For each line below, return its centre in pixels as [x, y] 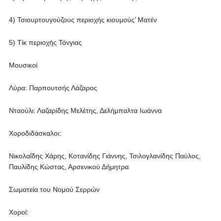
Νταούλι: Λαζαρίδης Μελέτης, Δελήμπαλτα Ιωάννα [85, 110]
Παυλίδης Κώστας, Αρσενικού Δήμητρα [69, 167]
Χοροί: [18, 212]
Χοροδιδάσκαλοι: [35, 133]
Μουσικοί [23, 65]
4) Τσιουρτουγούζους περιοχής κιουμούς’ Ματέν [83, 20]
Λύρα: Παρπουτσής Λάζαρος [53, 88]
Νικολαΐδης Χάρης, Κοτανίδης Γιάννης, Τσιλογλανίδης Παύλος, [105, 156]
